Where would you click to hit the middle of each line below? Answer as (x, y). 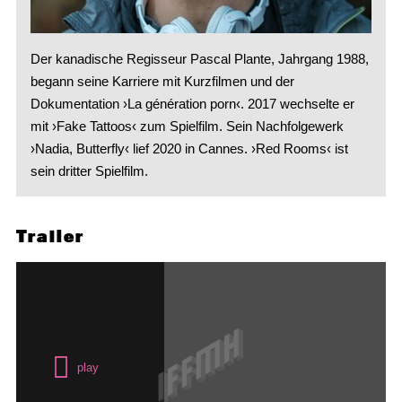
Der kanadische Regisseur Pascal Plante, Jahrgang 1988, (199, 59)
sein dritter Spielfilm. (89, 171)
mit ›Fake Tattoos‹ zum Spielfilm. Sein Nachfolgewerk (187, 127)
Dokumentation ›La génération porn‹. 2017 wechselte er (192, 104)
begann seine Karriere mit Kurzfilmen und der (162, 82)
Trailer (50, 236)
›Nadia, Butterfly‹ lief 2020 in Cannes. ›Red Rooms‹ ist (189, 149)
